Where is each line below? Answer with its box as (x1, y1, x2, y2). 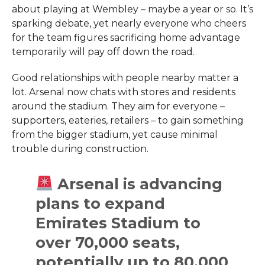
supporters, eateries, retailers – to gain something (11, 114, 244, 126)
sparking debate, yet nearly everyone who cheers (11, 17, 246, 29)
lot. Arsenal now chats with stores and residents (11, 86, 235, 98)
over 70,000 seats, (35, 232, 180, 251)
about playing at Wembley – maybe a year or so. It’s (11, 3, 253, 15)
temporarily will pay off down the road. (11, 46, 195, 57)
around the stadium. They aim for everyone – (11, 100, 225, 112)
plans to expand (35, 193, 166, 212)
